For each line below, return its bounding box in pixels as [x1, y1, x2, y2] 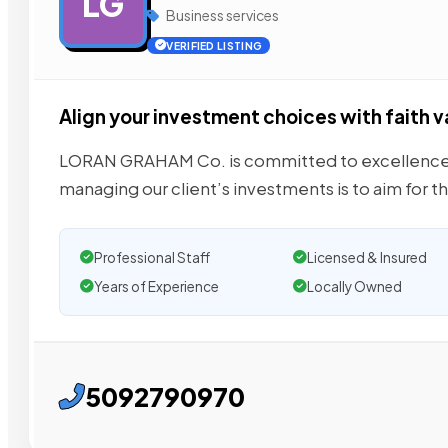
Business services [164, 6, 279, 24]
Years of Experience [94, 277, 219, 295]
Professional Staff [94, 248, 210, 266]
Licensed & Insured [306, 248, 427, 266]
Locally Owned [306, 277, 402, 295]
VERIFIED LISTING [166, 39, 263, 52]
